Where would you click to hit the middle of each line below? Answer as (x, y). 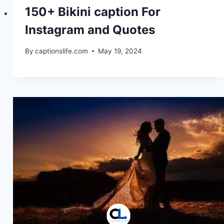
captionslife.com (61, 51)
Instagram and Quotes (90, 30)
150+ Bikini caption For (92, 12)
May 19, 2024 (120, 51)
